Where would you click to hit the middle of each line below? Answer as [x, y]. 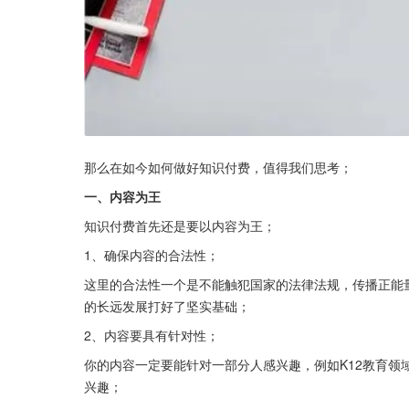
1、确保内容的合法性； [152, 255]
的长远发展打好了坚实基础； [167, 306]
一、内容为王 [122, 197]
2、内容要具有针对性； [152, 336]
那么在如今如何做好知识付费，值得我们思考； [218, 168]
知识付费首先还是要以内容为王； [180, 226]
